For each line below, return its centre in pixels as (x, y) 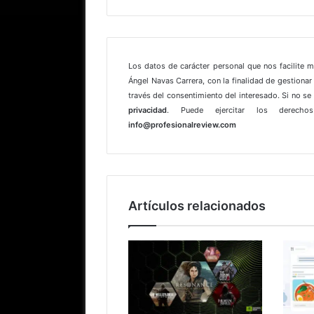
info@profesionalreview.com (182, 124)
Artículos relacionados (197, 205)
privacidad (148, 110)
